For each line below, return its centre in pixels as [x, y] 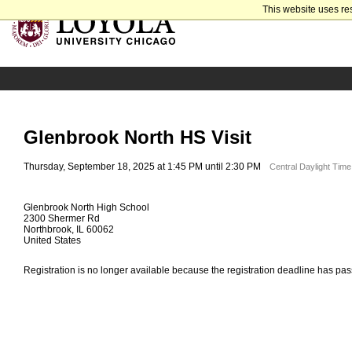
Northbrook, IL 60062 [69, 229]
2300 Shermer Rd [62, 218]
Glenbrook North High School [86, 207]
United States [52, 240]
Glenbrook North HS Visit [137, 137]
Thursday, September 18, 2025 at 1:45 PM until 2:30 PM [142, 166]
